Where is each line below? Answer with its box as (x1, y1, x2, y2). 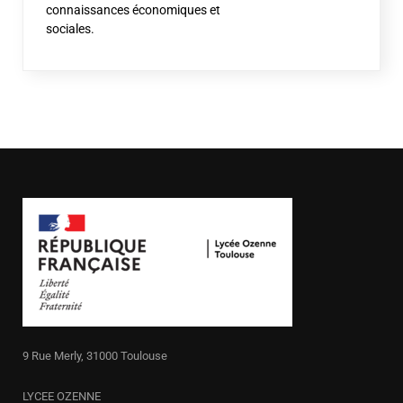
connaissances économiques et (46, 3, 220, 17)
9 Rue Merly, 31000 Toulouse (22, 348, 167, 363)
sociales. (46, 22, 94, 36)
